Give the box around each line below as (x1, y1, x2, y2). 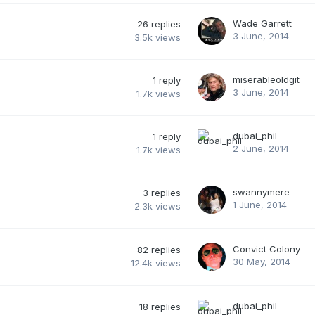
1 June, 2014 (233, 198, 287, 210)
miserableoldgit (233, 73, 300, 85)
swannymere (233, 186, 290, 198)
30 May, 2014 (233, 255, 290, 267)
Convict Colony (233, 243, 300, 255)
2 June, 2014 (233, 142, 289, 154)
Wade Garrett (233, 17, 292, 29)
